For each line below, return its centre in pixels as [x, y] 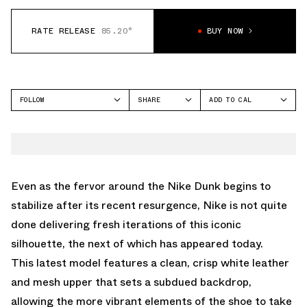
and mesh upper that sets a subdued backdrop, [131, 282]
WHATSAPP [155, 156]
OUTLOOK [228, 159]
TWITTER [153, 138]
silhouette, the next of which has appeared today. [137, 243]
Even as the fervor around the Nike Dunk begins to [141, 186]
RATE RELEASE [63, 31]
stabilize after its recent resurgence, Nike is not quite [149, 205]
